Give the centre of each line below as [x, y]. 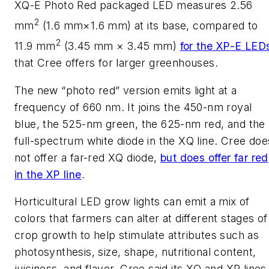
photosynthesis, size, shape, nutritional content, [135, 252]
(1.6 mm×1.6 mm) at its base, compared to [149, 26]
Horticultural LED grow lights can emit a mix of [132, 202]
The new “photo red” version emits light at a [126, 90]
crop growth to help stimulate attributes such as [137, 235]
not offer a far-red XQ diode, [87, 157]
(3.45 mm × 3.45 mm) [120, 46]
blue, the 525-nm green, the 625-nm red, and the [140, 124]
